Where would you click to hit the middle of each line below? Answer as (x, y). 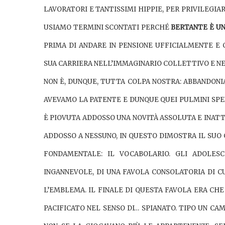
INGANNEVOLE (68, 172)
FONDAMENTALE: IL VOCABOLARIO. (110, 154)
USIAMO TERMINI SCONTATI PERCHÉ (107, 27)
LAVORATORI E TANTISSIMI (91, 9)
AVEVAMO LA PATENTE (83, 99)
